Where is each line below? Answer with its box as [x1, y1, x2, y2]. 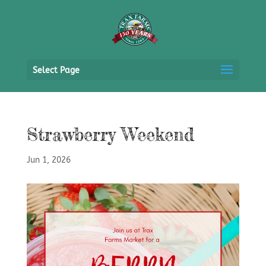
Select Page [32, 65, 80, 75]
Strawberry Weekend [26, 123, 194, 145]
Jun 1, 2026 [26, 155, 71, 165]
